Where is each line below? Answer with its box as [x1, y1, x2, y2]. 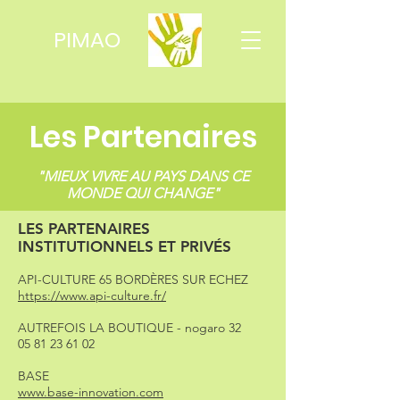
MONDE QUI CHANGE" [66, 185, 220, 202]
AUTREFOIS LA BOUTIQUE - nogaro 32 [18, 320, 241, 336]
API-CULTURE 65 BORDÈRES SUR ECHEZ [18, 271, 248, 287]
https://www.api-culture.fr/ [18, 287, 166, 304]
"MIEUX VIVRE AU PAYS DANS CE [37, 168, 249, 185]
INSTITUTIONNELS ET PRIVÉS [18, 237, 231, 255]
